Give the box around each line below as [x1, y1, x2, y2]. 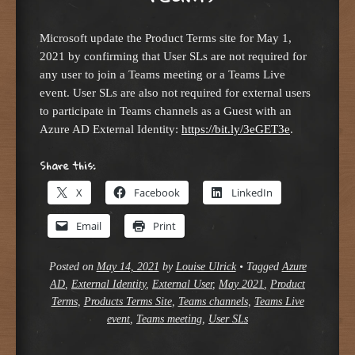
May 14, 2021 [96, 260, 159, 273]
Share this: [40, 155, 95, 175]
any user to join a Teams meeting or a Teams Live [40, 67, 285, 82]
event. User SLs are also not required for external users [40, 86, 311, 100]
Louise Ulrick [175, 260, 236, 273]
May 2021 [219, 277, 264, 290]
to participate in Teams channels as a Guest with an [40, 104, 292, 118]
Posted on [48, 260, 97, 273]
